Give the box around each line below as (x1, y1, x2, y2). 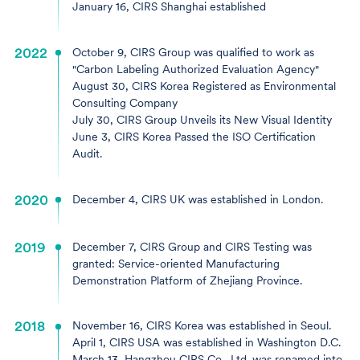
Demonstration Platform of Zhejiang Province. (72, 272, 302, 288)
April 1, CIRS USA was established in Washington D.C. (72, 335, 341, 350)
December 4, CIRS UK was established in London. (72, 191, 323, 207)
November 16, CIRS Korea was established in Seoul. (72, 318, 331, 333)
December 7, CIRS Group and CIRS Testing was (72, 239, 312, 254)
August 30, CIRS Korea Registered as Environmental (72, 79, 336, 94)
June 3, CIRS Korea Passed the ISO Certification (72, 129, 316, 145)
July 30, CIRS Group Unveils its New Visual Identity (72, 112, 332, 128)
